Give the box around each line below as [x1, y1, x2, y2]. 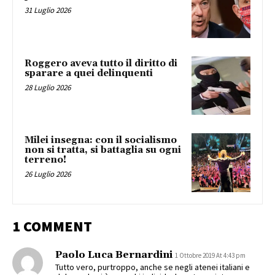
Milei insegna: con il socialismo [25, 134, 177, 147]
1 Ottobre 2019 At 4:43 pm [175, 251, 246, 260]
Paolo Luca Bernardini [55, 249, 172, 261]
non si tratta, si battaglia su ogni [25, 144, 181, 157]
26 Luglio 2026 [25, 169, 71, 180]
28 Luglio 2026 [25, 82, 71, 93]
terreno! [25, 154, 66, 166]
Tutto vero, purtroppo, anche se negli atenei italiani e [55, 261, 250, 273]
